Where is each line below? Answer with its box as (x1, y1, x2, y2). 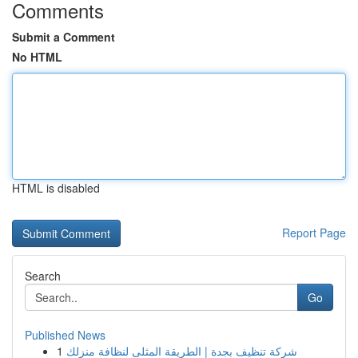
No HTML (12, 49, 62, 65)
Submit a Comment (12, 29, 115, 45)
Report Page (282, 225, 346, 241)
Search (25, 268, 61, 284)
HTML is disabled (12, 180, 100, 196)
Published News (25, 327, 105, 343)
